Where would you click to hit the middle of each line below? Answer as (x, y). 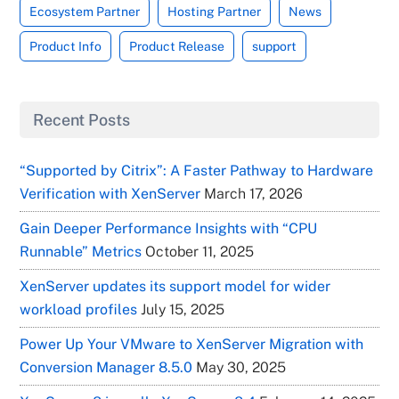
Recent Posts (82, 119)
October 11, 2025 (200, 251)
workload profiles (79, 309)
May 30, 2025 (241, 367)
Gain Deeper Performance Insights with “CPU (169, 228)
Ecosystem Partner (85, 11)
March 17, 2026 (254, 193)
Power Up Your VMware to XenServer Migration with (192, 344)
